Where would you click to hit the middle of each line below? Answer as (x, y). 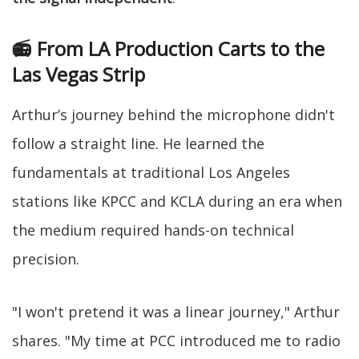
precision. (46, 258)
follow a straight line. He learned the (138, 143)
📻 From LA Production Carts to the (168, 48)
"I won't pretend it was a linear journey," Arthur (176, 311)
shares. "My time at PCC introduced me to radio (176, 340)
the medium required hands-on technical (153, 230)
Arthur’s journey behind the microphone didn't (173, 114)
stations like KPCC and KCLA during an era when (177, 201)
